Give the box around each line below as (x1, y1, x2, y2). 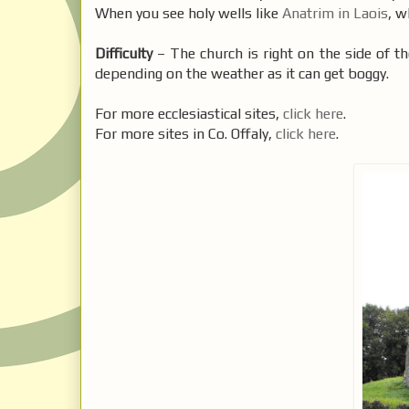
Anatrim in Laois (282, 4, 388, 22)
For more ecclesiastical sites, (95, 104, 283, 122)
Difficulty (95, 44, 152, 62)
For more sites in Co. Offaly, (95, 124, 276, 142)
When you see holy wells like (95, 4, 282, 22)
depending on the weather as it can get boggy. (95, 64, 389, 82)
